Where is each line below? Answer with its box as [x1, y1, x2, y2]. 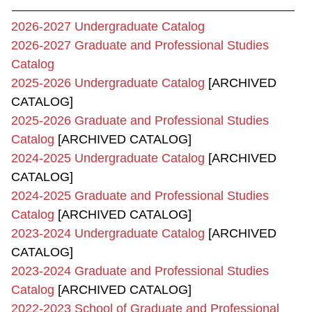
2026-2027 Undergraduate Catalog [11, 19, 205, 33]
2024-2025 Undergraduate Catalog [11, 151, 205, 165]
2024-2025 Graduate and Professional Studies [11, 189, 269, 203]
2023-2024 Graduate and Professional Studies [11, 264, 269, 278]
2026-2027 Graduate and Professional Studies [11, 38, 269, 52]
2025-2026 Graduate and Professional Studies [11, 114, 269, 127]
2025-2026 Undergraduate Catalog [11, 76, 205, 90]
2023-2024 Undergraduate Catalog [11, 226, 205, 240]
